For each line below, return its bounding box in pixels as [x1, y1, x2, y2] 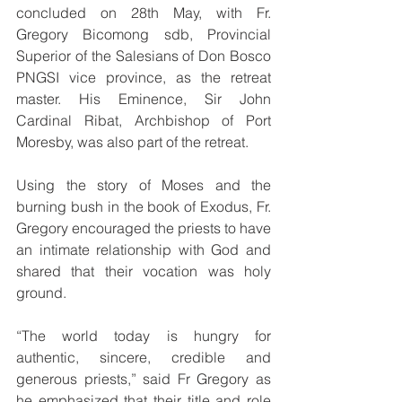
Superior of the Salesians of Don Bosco [16, 47, 271, 66]
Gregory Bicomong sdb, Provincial [16, 25, 271, 44]
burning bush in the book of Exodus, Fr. [16, 197, 271, 216]
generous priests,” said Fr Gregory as [16, 370, 271, 389]
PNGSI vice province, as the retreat [16, 68, 271, 87]
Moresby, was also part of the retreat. [16, 133, 249, 152]
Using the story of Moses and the [16, 176, 271, 195]
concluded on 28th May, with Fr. [16, 4, 271, 22]
